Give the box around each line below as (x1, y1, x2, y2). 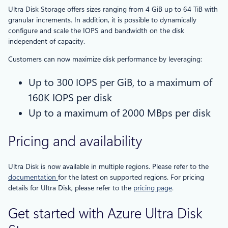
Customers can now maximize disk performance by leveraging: (8, 55, 202, 64)
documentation (8, 173, 58, 181)
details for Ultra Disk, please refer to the (8, 183, 133, 192)
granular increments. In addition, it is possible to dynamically (8, 16, 196, 24)
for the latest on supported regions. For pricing (58, 173, 204, 181)
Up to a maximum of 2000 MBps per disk (28, 107, 211, 120)
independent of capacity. (8, 37, 85, 46)
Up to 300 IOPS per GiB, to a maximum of (28, 76, 212, 89)
